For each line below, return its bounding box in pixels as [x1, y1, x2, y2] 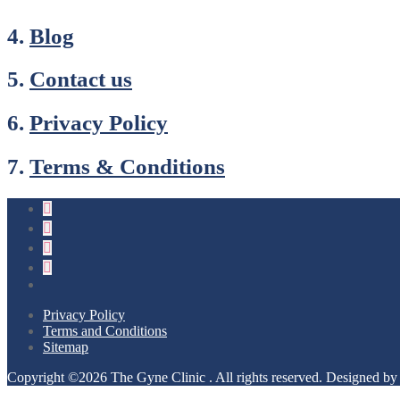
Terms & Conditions [29, 154, 225, 179]
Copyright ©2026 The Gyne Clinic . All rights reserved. [7, 369, 326, 385]
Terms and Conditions [43, 322, 167, 338]
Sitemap [43, 338, 88, 354]
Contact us [29, 67, 132, 92]
